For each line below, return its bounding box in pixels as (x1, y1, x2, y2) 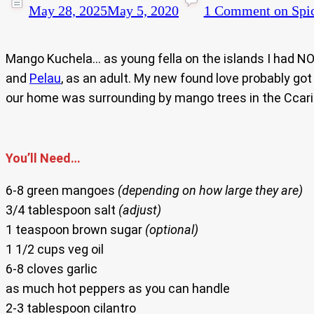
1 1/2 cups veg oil (6, 242, 104, 257)
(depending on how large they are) (118, 183, 303, 198)
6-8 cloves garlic (6, 261, 97, 277)
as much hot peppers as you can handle (6, 281, 230, 296)
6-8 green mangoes (6, 183, 118, 198)
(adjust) (118, 203, 161, 218)
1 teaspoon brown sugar (6, 222, 145, 238)
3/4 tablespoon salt (6, 203, 118, 218)
